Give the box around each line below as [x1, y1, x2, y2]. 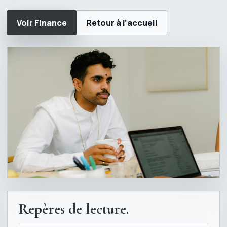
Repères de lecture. [19, 200, 129, 218]
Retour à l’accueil [86, 17, 158, 28]
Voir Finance [17, 17, 67, 28]
